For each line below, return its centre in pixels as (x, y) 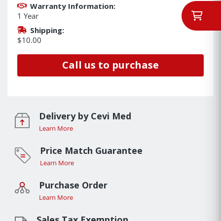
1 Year (28, 16)
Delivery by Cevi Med (85, 116)
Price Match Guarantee (91, 150)
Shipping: (47, 30)
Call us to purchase (110, 65)
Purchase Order (73, 185)
